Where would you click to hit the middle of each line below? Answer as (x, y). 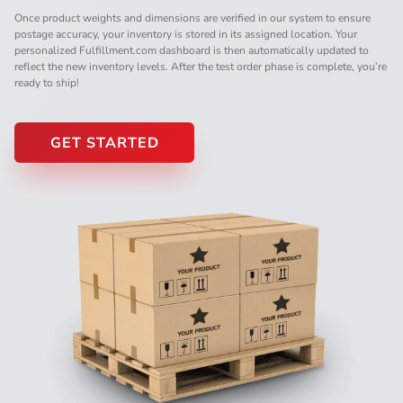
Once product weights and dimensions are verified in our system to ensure (193, 18)
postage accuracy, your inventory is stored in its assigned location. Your (186, 34)
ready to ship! (47, 82)
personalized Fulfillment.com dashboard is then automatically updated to (192, 50)
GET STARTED (104, 143)
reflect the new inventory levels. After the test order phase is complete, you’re (201, 66)
